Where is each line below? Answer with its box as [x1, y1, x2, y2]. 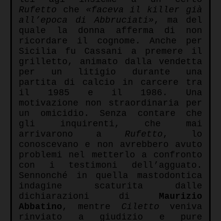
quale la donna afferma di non [19, 26, 202, 36]
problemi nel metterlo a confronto [19, 150, 202, 160]
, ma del [154, 15, 202, 26]
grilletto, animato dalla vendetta [19, 57, 202, 67]
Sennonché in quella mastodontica [19, 171, 202, 181]
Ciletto [121, 202, 159, 212]
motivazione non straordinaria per [19, 98, 202, 109]
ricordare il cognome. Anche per [19, 36, 202, 46]
